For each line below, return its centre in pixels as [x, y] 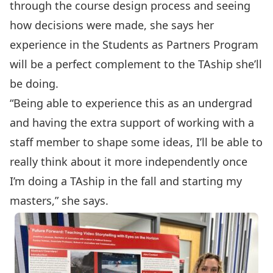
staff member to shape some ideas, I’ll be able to [136, 142]
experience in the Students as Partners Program [134, 44]
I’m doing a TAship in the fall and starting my [126, 181]
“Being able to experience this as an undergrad [131, 103]
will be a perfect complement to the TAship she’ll [136, 64]
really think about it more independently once [129, 161]
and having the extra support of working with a [132, 122]
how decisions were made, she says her [112, 25]
